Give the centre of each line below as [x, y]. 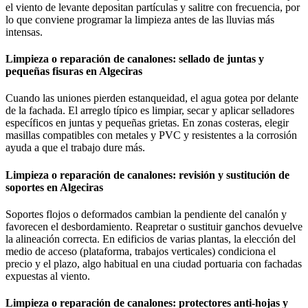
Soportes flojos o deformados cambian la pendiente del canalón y [146, 214]
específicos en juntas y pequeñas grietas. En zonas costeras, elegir [147, 123]
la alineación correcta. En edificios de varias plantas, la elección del [151, 239]
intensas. [24, 32]
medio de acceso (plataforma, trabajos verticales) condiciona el [141, 251]
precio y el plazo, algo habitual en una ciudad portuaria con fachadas [154, 263]
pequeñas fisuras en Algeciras [74, 71]
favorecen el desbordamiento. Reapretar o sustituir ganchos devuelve [154, 226]
